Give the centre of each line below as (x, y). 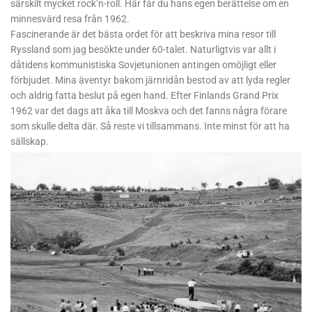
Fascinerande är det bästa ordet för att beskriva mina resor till (143, 34)
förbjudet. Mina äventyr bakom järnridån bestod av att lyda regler (150, 80)
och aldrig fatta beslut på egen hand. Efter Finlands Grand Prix (145, 95)
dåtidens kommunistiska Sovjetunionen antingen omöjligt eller (143, 64)
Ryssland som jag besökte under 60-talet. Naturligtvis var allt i (143, 49)
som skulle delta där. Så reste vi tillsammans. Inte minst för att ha (150, 126)
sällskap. (30, 141)
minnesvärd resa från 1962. (70, 18)
